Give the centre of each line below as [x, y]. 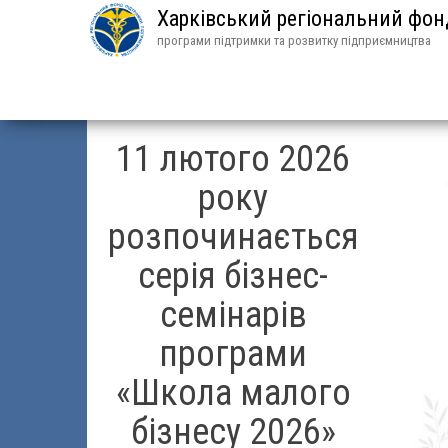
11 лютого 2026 [233, 159]
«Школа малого [233, 393]
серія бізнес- [233, 276]
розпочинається [233, 237]
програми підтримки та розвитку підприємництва [294, 40]
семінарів [233, 315]
